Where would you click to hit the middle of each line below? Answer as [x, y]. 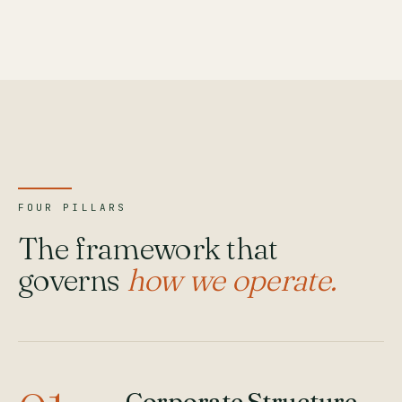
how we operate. [231, 280]
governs [72, 280]
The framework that [148, 249]
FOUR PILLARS [72, 207]
